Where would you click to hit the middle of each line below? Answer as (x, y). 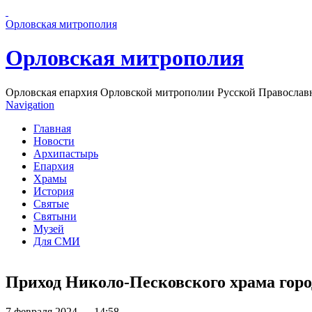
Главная (52, 128)
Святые (51, 203)
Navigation (30, 104)
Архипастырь (66, 153)
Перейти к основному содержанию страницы (114, 11)
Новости (54, 141)
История (54, 191)
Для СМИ (57, 241)
